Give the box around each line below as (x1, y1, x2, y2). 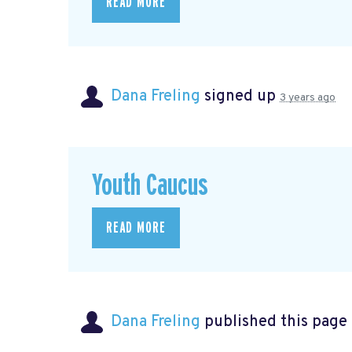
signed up (200, 86, 280, 107)
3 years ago (280, 90, 335, 104)
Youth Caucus (92, 170, 208, 202)
